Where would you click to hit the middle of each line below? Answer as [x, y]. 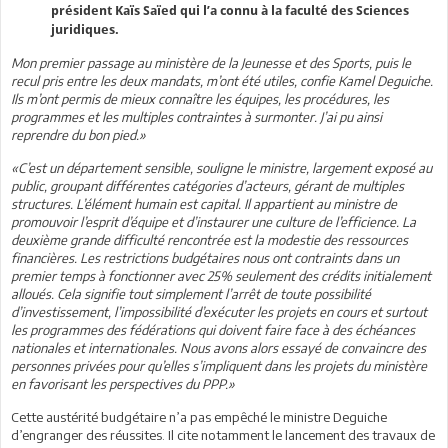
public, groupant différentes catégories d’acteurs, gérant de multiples [207, 185]
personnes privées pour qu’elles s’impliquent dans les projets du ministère [219, 365]
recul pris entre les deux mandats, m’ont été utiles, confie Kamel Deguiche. [222, 80]
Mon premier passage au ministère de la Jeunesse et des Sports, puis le [211, 62]
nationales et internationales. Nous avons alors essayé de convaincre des [218, 347]
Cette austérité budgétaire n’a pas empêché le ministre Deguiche [199, 416]
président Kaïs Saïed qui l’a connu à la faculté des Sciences [230, 10]
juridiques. [85, 29]
